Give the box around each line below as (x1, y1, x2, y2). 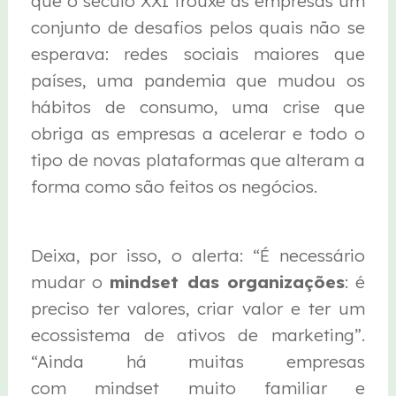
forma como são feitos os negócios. (31, 175, 318, 197)
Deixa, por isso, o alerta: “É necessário (31, 245, 365, 267)
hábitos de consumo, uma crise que (31, 95, 365, 118)
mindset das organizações (110, 271, 345, 293)
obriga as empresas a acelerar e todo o (31, 122, 365, 144)
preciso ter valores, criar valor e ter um (31, 298, 365, 320)
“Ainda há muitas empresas (31, 351, 365, 373)
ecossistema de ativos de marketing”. (31, 324, 365, 346)
